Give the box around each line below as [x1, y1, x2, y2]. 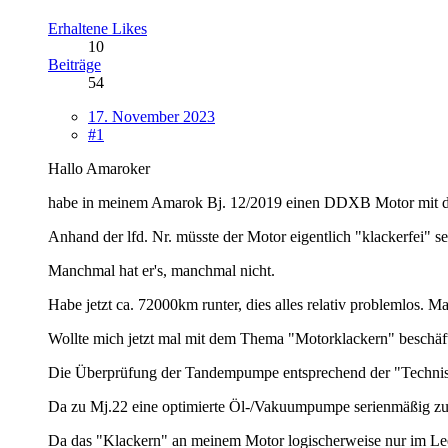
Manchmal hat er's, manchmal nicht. [48, 261, 275, 279]
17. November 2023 [88, 107, 215, 125]
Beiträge [48, 55, 101, 73]
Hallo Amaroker [48, 159, 150, 177]
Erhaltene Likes [48, 19, 147, 37]
